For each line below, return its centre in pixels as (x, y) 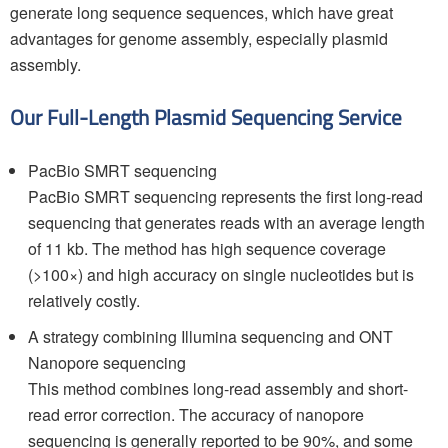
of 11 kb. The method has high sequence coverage (207, 248)
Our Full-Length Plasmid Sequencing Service (206, 117)
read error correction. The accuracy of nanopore (196, 414)
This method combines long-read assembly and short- (218, 388)
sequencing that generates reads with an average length (226, 222)
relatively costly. (84, 300)
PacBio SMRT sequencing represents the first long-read (225, 196)
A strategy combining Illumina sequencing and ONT (210, 336)
